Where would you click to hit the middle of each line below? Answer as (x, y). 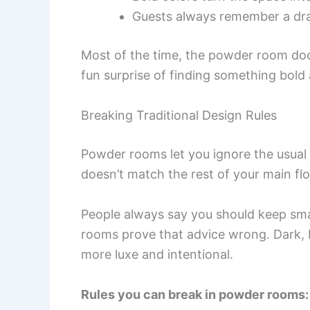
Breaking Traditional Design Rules (179, 116)
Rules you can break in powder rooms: (195, 294)
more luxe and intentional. (157, 254)
